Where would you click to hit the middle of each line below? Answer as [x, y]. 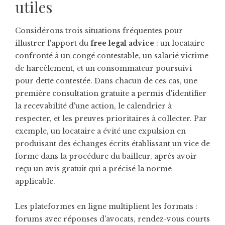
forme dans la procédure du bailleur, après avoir [106, 156]
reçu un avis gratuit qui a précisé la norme [93, 169]
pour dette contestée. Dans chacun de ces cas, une [106, 81]
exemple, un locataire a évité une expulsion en [100, 131]
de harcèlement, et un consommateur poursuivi [103, 68]
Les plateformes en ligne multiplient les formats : [106, 206]
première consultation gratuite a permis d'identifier [111, 93]
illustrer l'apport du [53, 43]
